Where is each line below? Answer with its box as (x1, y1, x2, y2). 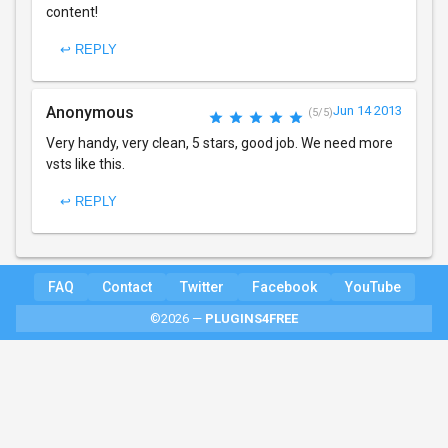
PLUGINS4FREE (205, 310, 298, 326)
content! (46, 3, 98, 20)
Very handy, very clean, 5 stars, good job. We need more (46, 134, 393, 151)
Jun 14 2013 (333, 102, 402, 118)
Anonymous (46, 102, 134, 122)
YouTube (344, 278, 401, 295)
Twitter (179, 278, 224, 295)
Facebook (251, 278, 317, 295)
